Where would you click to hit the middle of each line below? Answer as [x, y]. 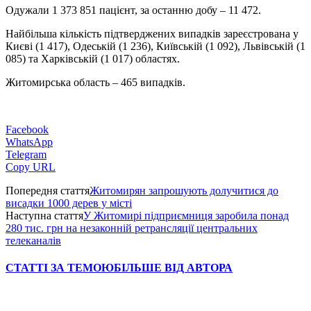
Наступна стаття [44, 215]
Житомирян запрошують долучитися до [184, 190]
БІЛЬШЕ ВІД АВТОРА [173, 268]
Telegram [26, 154]
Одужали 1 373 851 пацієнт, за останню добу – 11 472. [133, 10]
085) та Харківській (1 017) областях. [93, 58]
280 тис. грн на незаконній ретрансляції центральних [132, 228]
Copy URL [31, 167]
